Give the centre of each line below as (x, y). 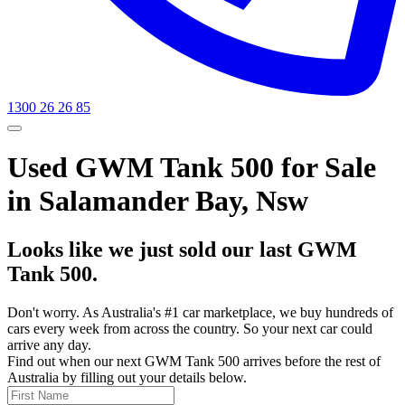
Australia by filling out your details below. (127, 377)
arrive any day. (49, 344)
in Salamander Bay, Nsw (158, 201)
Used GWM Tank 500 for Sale (192, 168)
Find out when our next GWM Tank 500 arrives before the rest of (194, 361)
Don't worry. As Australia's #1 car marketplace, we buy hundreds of (200, 312)
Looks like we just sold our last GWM (182, 249)
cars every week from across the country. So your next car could (190, 328)
